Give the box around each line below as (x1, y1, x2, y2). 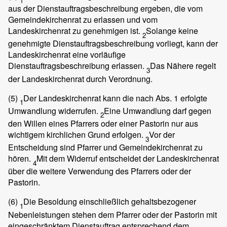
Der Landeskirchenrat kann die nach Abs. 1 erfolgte (23, 92, 207, 104)
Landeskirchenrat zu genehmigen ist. (8, 25, 142, 37)
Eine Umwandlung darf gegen (104, 104, 211, 117)
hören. (8, 153, 33, 165)
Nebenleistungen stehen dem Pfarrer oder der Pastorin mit (8, 208, 217, 220)
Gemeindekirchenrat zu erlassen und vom (8, 14, 158, 26)
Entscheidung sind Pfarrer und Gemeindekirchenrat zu (8, 141, 203, 154)
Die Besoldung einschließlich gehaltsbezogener (23, 196, 196, 208)
